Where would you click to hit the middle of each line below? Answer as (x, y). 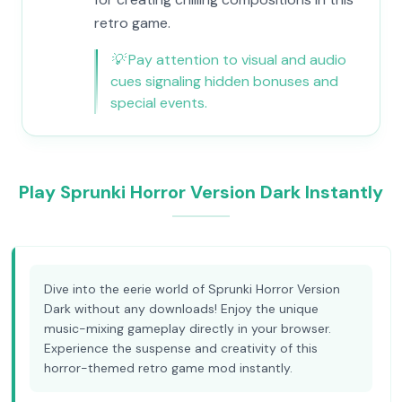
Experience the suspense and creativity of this (181, 348)
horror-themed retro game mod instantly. (168, 368)
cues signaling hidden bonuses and (224, 81)
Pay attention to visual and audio (237, 60)
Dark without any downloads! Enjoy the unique (181, 309)
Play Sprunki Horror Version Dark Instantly (201, 192)
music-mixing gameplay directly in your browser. (188, 328)
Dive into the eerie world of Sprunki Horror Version (192, 289)
